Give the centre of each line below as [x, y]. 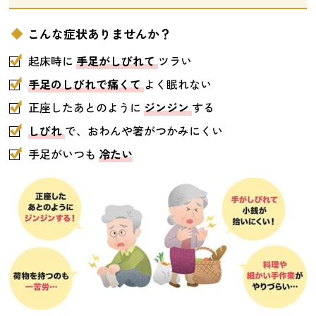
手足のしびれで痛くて [86, 84]
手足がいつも [62, 153]
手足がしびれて [117, 60]
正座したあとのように [85, 107]
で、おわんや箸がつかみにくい [144, 130]
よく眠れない [178, 84]
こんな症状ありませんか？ [99, 34]
